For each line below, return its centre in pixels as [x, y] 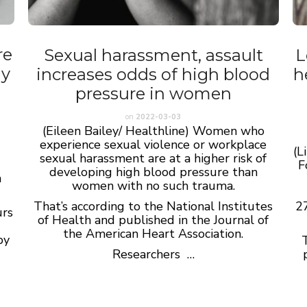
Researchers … [153, 254]
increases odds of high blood [153, 74]
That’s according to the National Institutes [153, 206]
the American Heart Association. [153, 233]
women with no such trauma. [153, 185]
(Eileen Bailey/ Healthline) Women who [153, 131]
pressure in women [153, 93]
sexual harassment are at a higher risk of [153, 158]
